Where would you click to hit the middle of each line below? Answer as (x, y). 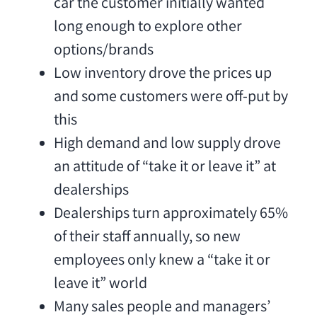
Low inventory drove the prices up (162, 75)
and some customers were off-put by (171, 98)
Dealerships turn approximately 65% (171, 215)
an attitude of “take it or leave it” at (165, 168)
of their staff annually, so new (147, 238)
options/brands (103, 52)
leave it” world (100, 285)
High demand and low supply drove (167, 145)
